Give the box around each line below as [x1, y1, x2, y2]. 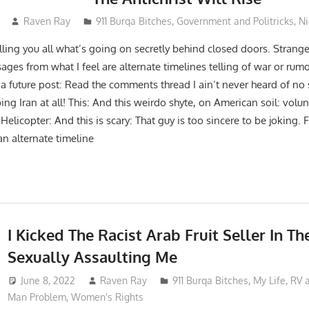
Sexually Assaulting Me [7, 247, 177, 267]
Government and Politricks [176, 15, 294, 28]
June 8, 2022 [20, 275, 75, 287]
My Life [253, 275, 286, 287]
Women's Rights [70, 291, 143, 303]
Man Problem [7, 291, 66, 303]
